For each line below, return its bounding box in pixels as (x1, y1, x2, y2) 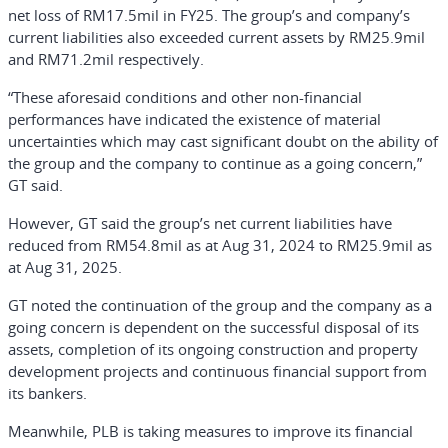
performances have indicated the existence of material (8, 109, 381, 129)
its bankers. (8, 383, 87, 403)
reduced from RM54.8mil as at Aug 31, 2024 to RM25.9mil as (8, 235, 432, 255)
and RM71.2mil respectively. (8, 49, 204, 69)
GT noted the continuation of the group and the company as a (8, 295, 432, 315)
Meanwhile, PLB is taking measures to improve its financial (8, 421, 413, 441)
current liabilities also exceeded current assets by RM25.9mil (8, 27, 425, 47)
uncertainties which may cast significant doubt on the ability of (8, 131, 438, 151)
